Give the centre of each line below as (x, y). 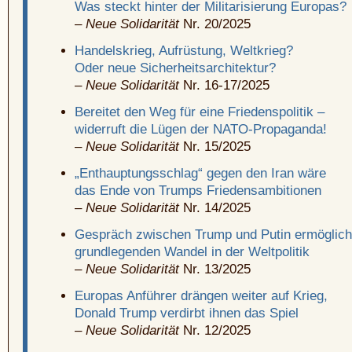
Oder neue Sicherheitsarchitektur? (175, 68)
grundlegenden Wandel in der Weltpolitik (192, 252)
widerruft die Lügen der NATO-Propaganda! (201, 130)
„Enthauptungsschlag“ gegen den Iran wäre (200, 174)
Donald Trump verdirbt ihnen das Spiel (187, 313)
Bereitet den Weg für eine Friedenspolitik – (200, 112)
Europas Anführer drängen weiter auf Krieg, (201, 296)
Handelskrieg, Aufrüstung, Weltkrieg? (184, 51)
